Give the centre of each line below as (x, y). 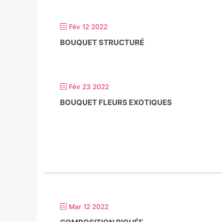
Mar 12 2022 (89, 207)
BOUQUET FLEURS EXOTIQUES (116, 102)
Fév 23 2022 (89, 87)
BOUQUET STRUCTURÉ (102, 42)
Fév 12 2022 (88, 27)
